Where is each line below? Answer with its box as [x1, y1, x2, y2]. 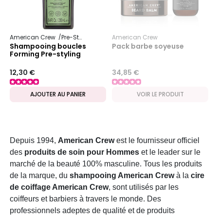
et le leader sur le [139, 148, 200, 157]
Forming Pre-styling [10, 49, 81, 59]
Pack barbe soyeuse [112, 41, 184, 51]
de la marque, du [10, 171, 70, 180]
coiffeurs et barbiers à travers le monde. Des [10, 195, 161, 203]
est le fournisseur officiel [114, 136, 200, 145]
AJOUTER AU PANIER [30, 90, 86, 99]
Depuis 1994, [10, 136, 58, 145]
